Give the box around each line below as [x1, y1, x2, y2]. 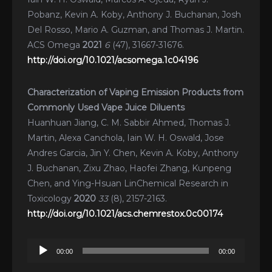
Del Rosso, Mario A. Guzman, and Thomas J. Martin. [27, 24, 244, 35]
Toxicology [27, 192, 74, 204]
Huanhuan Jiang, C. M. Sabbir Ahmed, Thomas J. [27, 117, 231, 128]
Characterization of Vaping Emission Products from [27, 86, 243, 98]
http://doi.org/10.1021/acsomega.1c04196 [27, 54, 198, 66]
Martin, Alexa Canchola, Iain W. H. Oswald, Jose [27, 132, 224, 143]
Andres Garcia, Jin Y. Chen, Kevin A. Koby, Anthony [27, 147, 239, 158]
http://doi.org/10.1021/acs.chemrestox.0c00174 [27, 208, 223, 219]
